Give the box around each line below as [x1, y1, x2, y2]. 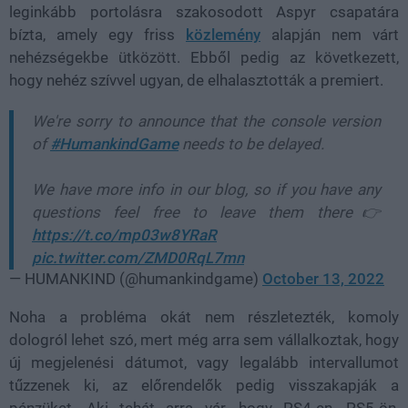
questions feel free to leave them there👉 [32, 202, 381, 221]
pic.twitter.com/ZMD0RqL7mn [32, 248, 244, 267]
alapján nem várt [260, 25, 399, 44]
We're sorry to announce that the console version [32, 111, 381, 130]
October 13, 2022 [262, 269, 384, 288]
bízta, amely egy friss [9, 25, 186, 44]
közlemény [186, 25, 260, 44]
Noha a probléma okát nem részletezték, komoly [9, 307, 399, 326]
